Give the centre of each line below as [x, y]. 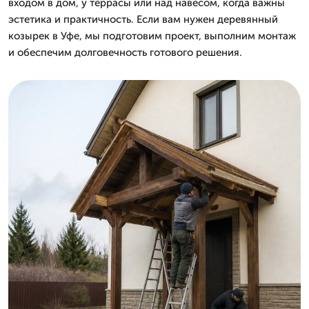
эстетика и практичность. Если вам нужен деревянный [143, 19]
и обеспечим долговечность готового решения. [125, 52]
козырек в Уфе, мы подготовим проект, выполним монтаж [152, 36]
